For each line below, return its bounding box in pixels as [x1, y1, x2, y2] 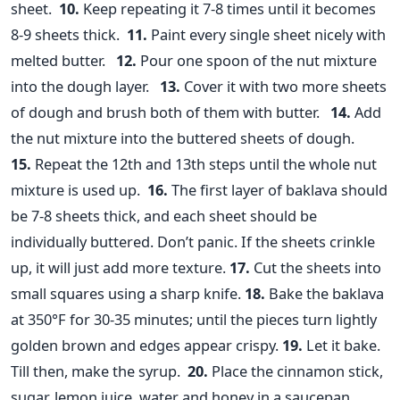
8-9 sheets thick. [11, 24, 123, 46]
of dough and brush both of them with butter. [11, 102, 323, 123]
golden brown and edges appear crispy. [11, 335, 279, 356]
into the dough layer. [11, 76, 153, 97]
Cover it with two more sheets [180, 76, 387, 97]
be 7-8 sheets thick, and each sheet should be [11, 205, 317, 227]
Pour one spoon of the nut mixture [137, 50, 377, 71]
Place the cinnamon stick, [208, 361, 383, 382]
